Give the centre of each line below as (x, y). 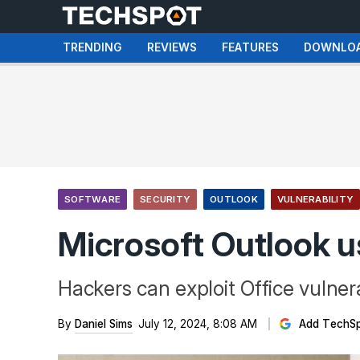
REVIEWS (172, 47)
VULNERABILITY (315, 199)
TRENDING (92, 47)
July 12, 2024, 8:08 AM (198, 324)
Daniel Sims (104, 324)
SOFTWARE (92, 199)
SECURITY (165, 199)
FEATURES (250, 47)
